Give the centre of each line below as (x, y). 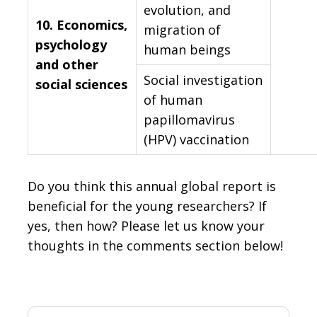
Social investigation (203, 80)
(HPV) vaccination (196, 140)
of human (173, 100)
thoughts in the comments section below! (155, 246)
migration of (182, 30)
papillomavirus (189, 120)
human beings (187, 50)
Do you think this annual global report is (152, 186)
